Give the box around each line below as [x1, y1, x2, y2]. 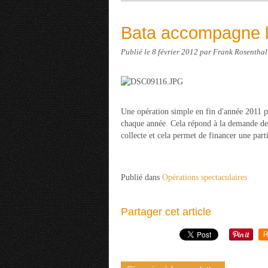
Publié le [121, 48, 152, 56]
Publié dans [121, 173, 160, 182]
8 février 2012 [152, 48, 200, 56]
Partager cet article [121, 206, 211, 218]
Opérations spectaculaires [162, 173, 247, 182]
